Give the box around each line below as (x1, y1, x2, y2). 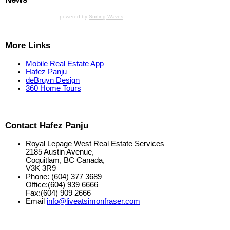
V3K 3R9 (26, 164, 56, 173)
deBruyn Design (26, 75, 80, 84)
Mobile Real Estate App (26, 59, 104, 68)
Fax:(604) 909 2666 (26, 189, 91, 198)
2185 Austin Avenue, (26, 148, 94, 157)
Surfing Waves (89, 14, 123, 20)
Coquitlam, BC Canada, (26, 156, 105, 165)
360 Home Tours (26, 84, 81, 92)
